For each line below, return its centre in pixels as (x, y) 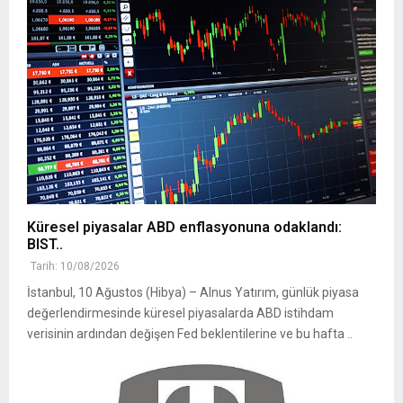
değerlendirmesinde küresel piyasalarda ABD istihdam (180, 313)
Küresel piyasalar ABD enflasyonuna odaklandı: (184, 228)
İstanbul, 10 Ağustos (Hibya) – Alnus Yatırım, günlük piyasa (193, 293)
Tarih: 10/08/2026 (75, 267)
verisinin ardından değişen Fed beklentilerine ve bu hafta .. (190, 334)
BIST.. (45, 245)
